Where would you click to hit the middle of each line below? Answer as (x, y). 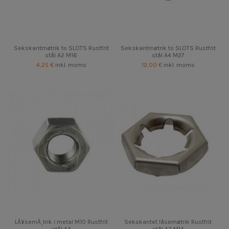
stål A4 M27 (168, 55)
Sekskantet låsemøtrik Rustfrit (168, 222)
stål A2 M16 (61, 55)
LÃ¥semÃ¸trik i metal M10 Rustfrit (61, 222)
